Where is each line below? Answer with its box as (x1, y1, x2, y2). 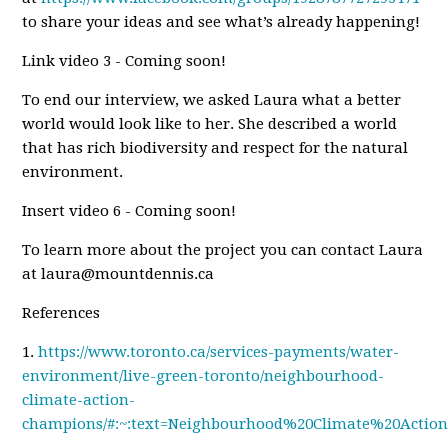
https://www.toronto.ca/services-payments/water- (38, 343, 400, 362)
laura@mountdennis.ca (41, 265, 215, 284)
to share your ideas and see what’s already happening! (22, 13, 421, 32)
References (22, 304, 101, 323)
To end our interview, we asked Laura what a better (22, 91, 402, 110)
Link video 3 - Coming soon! (22, 52, 227, 71)
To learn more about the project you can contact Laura (22, 241, 424, 260)
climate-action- (22, 391, 136, 410)
